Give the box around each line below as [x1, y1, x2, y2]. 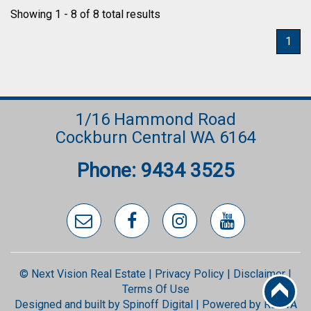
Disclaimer [233, 267, 285, 280]
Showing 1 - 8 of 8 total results [10, 8, 160, 21]
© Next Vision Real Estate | [19, 267, 155, 280]
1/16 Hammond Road [75, 110, 236, 129]
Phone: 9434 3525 [76, 159, 235, 182]
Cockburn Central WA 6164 [56, 128, 255, 147]
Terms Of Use [121, 283, 190, 296]
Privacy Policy [155, 267, 224, 280]
